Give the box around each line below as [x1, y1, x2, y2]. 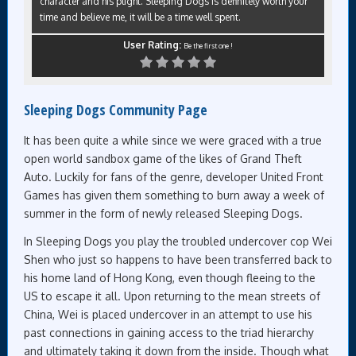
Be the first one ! [184, 41, 233, 51]
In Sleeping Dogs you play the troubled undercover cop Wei [24, 234, 332, 249]
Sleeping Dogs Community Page [24, 100, 207, 120]
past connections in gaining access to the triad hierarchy [24, 326, 314, 340]
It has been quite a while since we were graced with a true [24, 133, 322, 148]
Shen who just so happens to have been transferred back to [24, 253, 332, 267]
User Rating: [123, 39, 184, 52]
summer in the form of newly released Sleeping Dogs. [24, 207, 303, 221]
